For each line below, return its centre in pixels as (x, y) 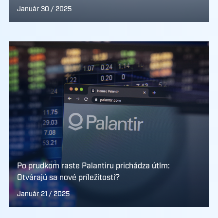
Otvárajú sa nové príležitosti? (68, 178)
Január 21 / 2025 (43, 194)
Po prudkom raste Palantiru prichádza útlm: (93, 166)
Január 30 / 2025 (44, 9)
